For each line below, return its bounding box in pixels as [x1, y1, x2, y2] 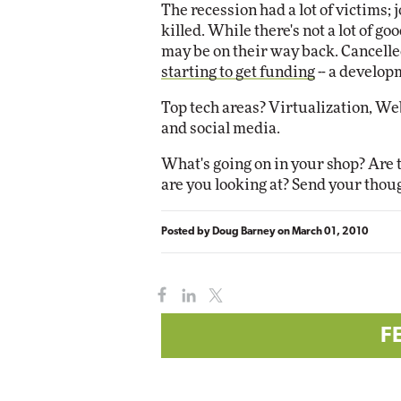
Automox [257, 33, 334, 52]
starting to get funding [161, 64, 315, 80]
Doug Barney [212, 226, 276, 237]
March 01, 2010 [292, 226, 369, 237]
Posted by [161, 226, 212, 237]
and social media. [161, 120, 280, 136]
